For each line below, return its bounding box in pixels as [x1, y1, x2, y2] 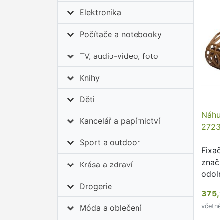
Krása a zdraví [80, 159, 133, 169]
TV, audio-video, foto [80, 51, 159, 61]
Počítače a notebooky [80, 29, 162, 39]
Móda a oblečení [80, 203, 142, 213]
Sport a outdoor [80, 137, 140, 148]
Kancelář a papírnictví [80, 116, 161, 126]
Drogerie [80, 181, 112, 191]
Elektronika [80, 7, 122, 18]
